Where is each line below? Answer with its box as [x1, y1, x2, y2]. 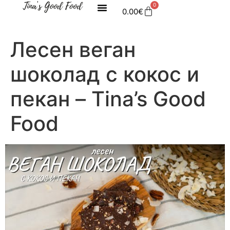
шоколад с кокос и [10, 62, 199, 87]
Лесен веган [10, 37, 136, 62]
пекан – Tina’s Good [10, 86, 206, 111]
